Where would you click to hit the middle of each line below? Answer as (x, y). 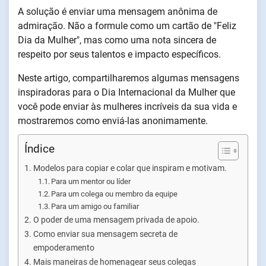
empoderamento (64, 248)
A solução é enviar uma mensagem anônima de (118, 12)
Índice (39, 149)
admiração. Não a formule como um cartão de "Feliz (127, 26)
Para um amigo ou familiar (95, 206)
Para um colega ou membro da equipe (115, 194)
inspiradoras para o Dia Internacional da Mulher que (126, 92)
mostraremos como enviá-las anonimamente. (113, 121)
